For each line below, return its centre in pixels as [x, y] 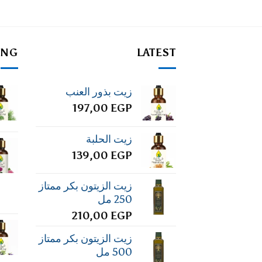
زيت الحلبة [109, 139]
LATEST [156, 52]
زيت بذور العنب [99, 92]
